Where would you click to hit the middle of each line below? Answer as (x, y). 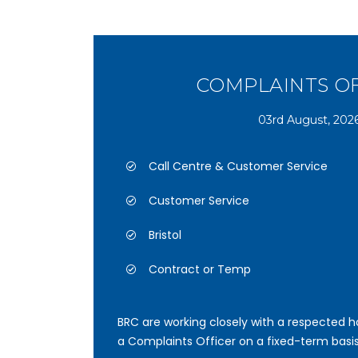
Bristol (165, 235)
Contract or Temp (200, 269)
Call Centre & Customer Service (238, 166)
